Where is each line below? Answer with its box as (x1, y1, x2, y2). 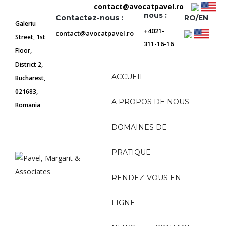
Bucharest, (15, 74, 45, 82)
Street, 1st (15, 33, 45, 41)
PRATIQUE (111, 148, 151, 157)
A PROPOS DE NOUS (111, 97, 190, 106)
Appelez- (144, 3, 179, 12)
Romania (15, 101, 40, 109)
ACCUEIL (111, 72, 145, 81)
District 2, (15, 60, 43, 69)
